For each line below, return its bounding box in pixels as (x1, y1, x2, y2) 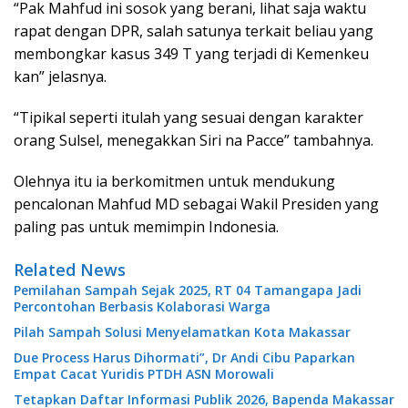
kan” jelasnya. (14, 66, 107, 87)
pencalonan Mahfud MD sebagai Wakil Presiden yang (14, 194, 379, 215)
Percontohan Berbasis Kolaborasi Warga (14, 298, 270, 316)
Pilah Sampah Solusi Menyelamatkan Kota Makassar (14, 323, 351, 342)
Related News (14, 259, 126, 281)
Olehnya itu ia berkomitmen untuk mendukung (14, 171, 335, 192)
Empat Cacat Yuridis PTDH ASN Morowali (14, 365, 274, 383)
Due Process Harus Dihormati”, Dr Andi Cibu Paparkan (14, 349, 355, 367)
